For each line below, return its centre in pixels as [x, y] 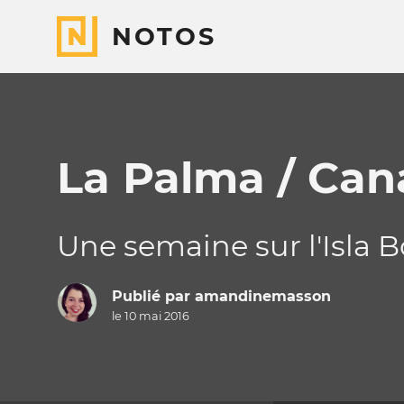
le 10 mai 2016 [150, 317]
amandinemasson [262, 297]
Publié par [153, 297]
